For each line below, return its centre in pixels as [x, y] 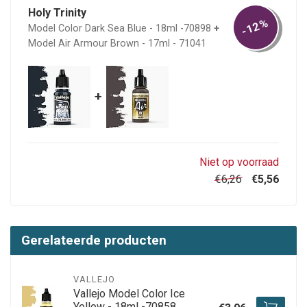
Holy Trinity [57, 12]
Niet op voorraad [238, 162]
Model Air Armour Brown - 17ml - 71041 [117, 43]
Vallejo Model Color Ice [129, 294]
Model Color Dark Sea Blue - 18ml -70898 [120, 28]
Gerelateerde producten [94, 241]
